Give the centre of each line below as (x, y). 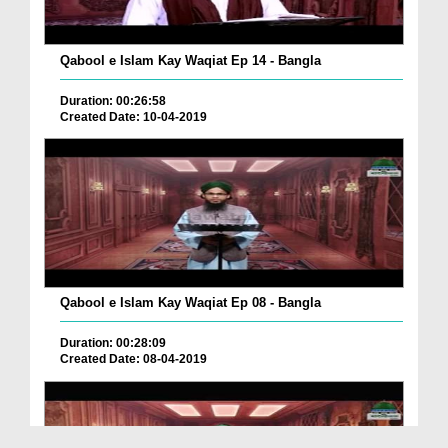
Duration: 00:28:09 (113, 343)
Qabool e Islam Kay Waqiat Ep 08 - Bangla (190, 303)
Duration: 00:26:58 (113, 100)
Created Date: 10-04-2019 (133, 116)
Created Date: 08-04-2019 (133, 359)
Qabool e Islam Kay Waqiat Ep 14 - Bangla (190, 60)
